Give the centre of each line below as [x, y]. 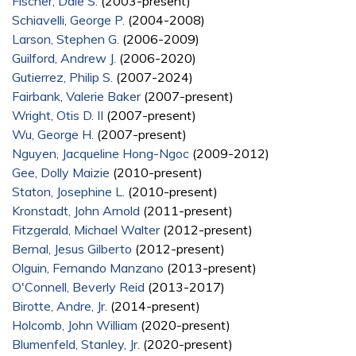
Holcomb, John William [75, 325]
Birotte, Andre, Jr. [60, 306]
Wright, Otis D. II [58, 115]
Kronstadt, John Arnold [76, 210]
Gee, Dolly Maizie [61, 172]
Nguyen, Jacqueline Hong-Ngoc [101, 153]
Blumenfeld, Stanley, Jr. [76, 344]
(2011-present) [186, 210]
